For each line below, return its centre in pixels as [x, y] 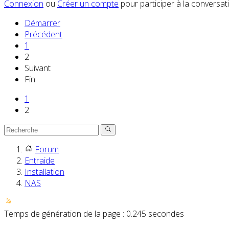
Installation [44, 172]
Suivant [38, 68]
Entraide [40, 161]
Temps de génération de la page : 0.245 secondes [94, 214]
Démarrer [42, 23]
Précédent [43, 35]
